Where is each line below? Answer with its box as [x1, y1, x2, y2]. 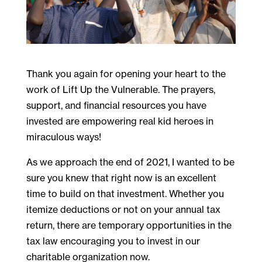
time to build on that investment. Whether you [26, 187, 224, 199]
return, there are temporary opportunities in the [26, 219, 232, 231]
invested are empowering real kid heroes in [26, 115, 213, 127]
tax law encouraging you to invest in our [26, 235, 200, 247]
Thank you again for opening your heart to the [26, 67, 226, 80]
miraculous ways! [26, 130, 101, 143]
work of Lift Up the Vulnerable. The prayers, [26, 83, 215, 95]
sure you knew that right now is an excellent [26, 171, 216, 184]
